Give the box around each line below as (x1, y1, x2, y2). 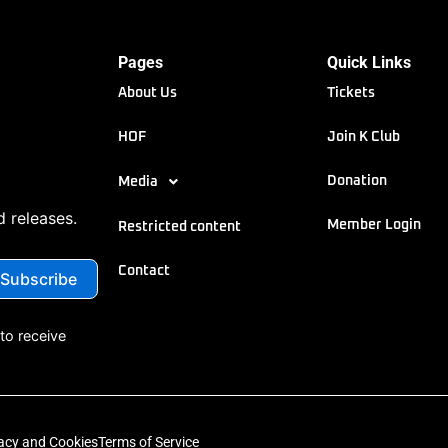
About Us (118, 86, 177, 100)
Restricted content (118, 220, 241, 234)
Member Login (327, 218, 421, 232)
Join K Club (327, 130, 400, 144)
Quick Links (327, 53, 411, 72)
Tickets (327, 86, 375, 100)
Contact (118, 264, 170, 278)
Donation (327, 174, 387, 188)
